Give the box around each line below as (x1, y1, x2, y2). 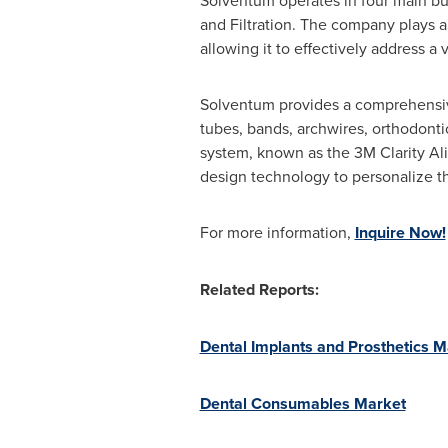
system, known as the (199, 141, 354, 163)
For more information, (199, 221, 355, 243)
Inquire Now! (354, 221, 446, 244)
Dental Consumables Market (199, 392, 406, 415)
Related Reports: (199, 278, 319, 301)
